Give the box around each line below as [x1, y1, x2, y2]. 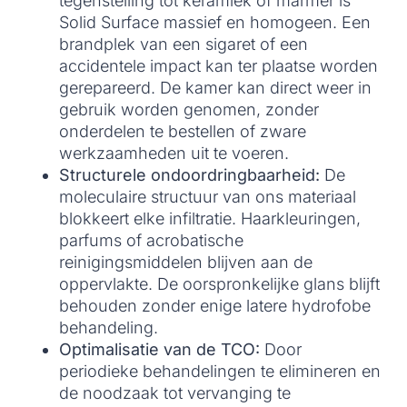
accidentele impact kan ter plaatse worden [59, 56, 378, 76]
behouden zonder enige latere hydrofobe [59, 296, 371, 316]
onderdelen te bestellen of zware [59, 122, 306, 142]
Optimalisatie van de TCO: [59, 340, 260, 360]
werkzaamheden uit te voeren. [59, 144, 289, 164]
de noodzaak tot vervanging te [59, 383, 291, 403]
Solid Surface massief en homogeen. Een [59, 13, 371, 33]
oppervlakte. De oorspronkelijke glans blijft [59, 274, 380, 294]
